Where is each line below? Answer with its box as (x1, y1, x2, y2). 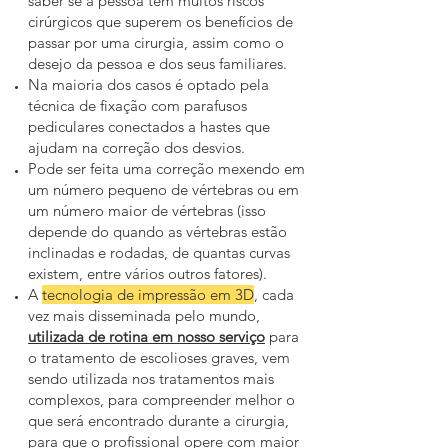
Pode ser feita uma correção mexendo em (28, 159, 305, 178)
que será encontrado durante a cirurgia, (28, 411, 289, 430)
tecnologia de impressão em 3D (42, 285, 254, 304)
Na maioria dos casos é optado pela (28, 75, 269, 94)
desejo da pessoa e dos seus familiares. (28, 54, 287, 73)
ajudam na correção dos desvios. (28, 138, 245, 157)
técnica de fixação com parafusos (28, 96, 247, 115)
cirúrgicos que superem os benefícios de (28, 12, 293, 31)
